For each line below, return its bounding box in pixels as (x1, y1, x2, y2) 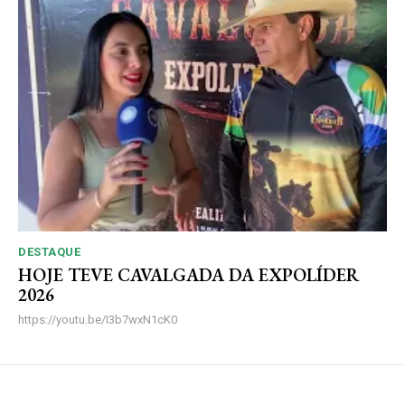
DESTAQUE (18, 245, 80, 259)
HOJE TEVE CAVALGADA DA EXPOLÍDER (18, 263, 359, 287)
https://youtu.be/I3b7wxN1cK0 (18, 313, 177, 327)
